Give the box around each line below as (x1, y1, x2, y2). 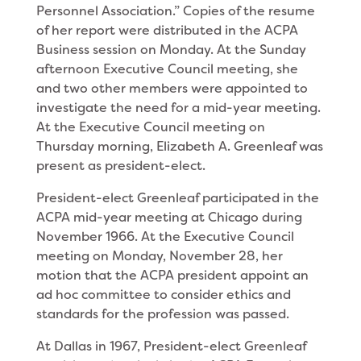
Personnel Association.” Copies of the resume (35, 2, 315, 19)
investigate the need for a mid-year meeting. (35, 99, 321, 116)
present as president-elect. (35, 157, 205, 174)
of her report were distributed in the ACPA (35, 22, 298, 39)
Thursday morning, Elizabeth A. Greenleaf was (35, 138, 323, 155)
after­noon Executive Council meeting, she (35, 60, 298, 77)
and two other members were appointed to (35, 80, 308, 97)
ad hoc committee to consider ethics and (35, 286, 291, 303)
